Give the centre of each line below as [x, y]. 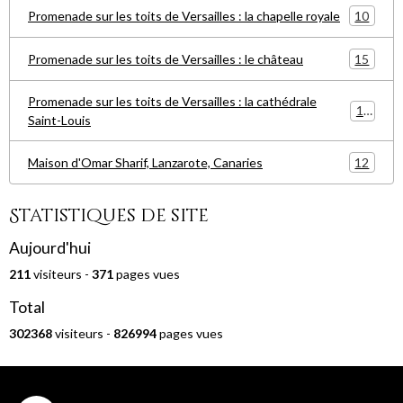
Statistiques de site [109, 215]
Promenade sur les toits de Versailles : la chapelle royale [184, 16]
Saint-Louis [59, 120]
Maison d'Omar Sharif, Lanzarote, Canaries [145, 162]
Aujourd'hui [50, 248]
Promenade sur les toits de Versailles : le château [166, 59]
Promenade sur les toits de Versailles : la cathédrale [172, 101]
